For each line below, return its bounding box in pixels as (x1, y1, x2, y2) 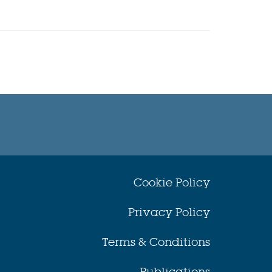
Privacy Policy (127, 205, 210, 219)
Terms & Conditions (101, 234, 210, 249)
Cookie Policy (133, 175, 210, 189)
